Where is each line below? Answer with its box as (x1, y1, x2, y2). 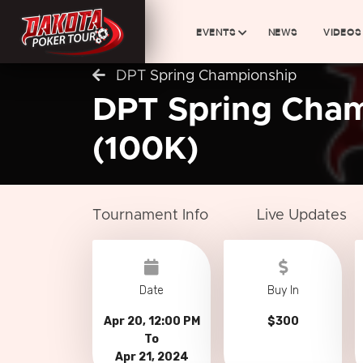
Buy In (267, 284, 299, 297)
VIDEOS (322, 25, 361, 38)
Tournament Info (92, 208, 208, 223)
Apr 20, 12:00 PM (103, 314, 200, 328)
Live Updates (257, 208, 347, 223)
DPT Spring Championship (112, 69, 297, 83)
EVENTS (195, 25, 236, 38)
